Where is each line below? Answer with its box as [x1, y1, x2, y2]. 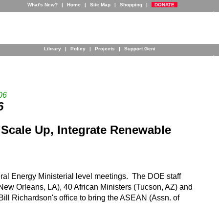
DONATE [151, 2, 177, 7]
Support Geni [124, 46, 155, 51]
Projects [95, 46, 115, 51]
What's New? [27, 2, 58, 7]
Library [44, 46, 61, 51]
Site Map [89, 2, 110, 7]
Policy [70, 46, 86, 51]
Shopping [119, 2, 142, 7]
